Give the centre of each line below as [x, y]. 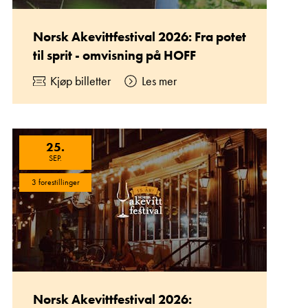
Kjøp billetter [80, 81]
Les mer [159, 81]
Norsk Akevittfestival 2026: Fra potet [140, 37]
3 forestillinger [55, 182]
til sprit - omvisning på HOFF [114, 55]
